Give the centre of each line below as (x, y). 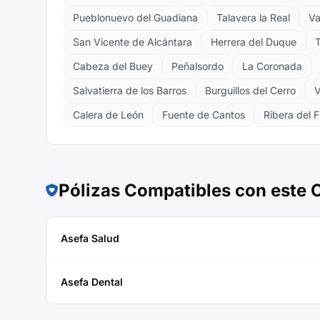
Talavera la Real (253, 17)
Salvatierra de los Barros (130, 90)
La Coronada (272, 66)
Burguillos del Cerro (250, 90)
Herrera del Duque (254, 42)
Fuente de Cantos (204, 115)
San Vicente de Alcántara (132, 42)
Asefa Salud (90, 238)
